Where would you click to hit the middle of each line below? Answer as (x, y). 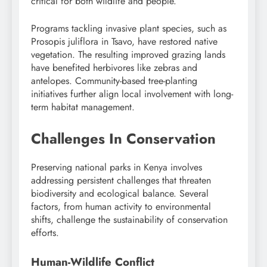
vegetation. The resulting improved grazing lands (128, 54)
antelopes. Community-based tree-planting (114, 80)
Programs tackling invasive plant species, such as (129, 28)
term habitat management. (83, 107)
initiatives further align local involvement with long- (132, 94)
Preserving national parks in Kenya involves (117, 167)
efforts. (45, 232)
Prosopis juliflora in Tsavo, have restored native (124, 41)
